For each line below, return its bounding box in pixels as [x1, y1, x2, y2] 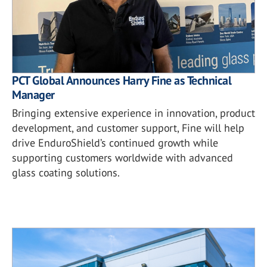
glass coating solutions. [12, 165, 120, 179]
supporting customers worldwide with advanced [12, 150, 233, 164]
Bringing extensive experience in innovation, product [12, 105, 255, 120]
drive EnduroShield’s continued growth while [12, 135, 218, 150]
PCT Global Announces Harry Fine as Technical [12, 72, 231, 88]
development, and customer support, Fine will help [12, 120, 244, 135]
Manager [12, 86, 55, 103]
